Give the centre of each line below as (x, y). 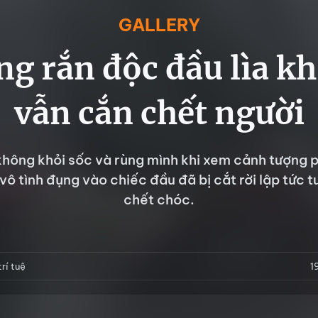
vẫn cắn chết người (159, 113)
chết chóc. (159, 199)
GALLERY (159, 25)
